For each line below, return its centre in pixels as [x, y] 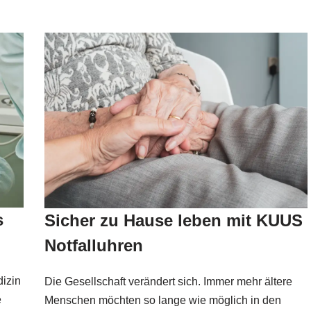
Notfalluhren [93, 245]
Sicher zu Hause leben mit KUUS [173, 220]
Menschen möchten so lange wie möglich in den [162, 300]
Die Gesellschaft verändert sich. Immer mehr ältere [168, 281]
